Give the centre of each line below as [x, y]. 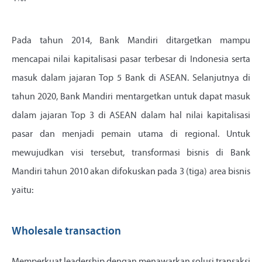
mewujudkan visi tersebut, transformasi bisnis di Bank [131, 154]
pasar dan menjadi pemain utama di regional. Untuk [131, 135]
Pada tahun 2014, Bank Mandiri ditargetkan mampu [131, 41]
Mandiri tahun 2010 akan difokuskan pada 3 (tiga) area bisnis [131, 172]
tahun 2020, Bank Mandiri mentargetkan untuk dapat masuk [131, 97]
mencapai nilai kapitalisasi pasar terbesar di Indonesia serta [131, 60]
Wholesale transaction [66, 232]
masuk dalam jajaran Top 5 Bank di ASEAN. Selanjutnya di [131, 79]
